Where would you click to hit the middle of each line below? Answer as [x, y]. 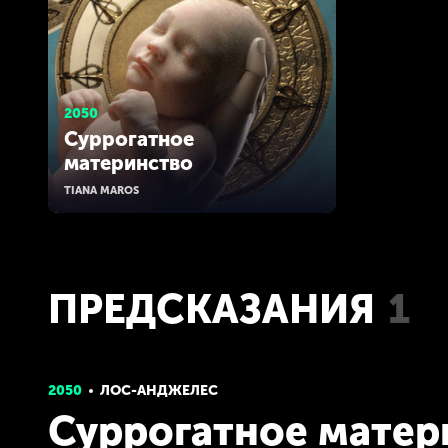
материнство [128, 163]
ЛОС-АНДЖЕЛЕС [159, 390]
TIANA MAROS [101, 190]
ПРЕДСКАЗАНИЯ [211, 309]
